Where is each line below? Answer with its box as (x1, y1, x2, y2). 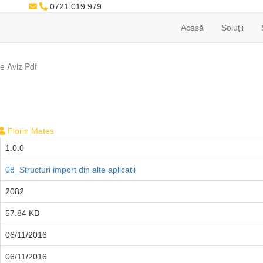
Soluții (221, 23, 244, 32)
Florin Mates (8, 126, 54, 136)
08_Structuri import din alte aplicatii (5, 165, 136, 174)
